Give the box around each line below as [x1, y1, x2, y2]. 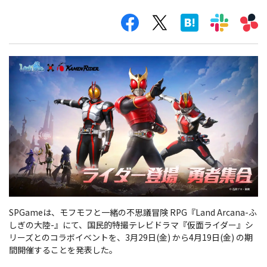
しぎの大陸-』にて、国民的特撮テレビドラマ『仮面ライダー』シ [9, 218, 253, 231]
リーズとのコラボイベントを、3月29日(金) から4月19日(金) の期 [9, 231, 253, 243]
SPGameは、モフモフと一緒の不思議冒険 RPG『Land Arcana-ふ [9, 206, 257, 218]
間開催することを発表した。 [9, 243, 117, 256]
